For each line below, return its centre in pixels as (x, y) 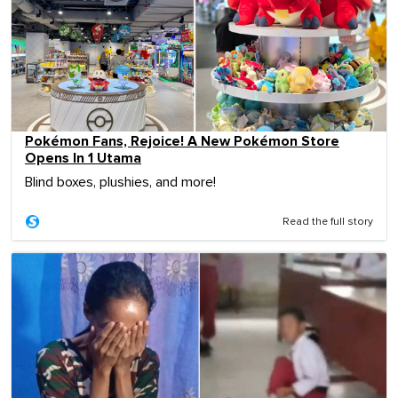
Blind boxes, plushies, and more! (120, 183)
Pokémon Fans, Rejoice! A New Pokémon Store (182, 142)
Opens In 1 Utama (83, 159)
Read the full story (328, 223)
